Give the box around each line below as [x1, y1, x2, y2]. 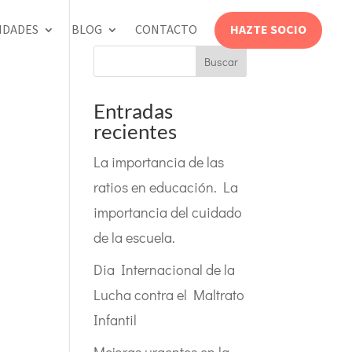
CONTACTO [135, 21, 198, 38]
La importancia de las [93, 152, 225, 171]
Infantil [93, 310, 137, 329]
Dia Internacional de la [93, 260, 236, 279]
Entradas [93, 98, 174, 123]
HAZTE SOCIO [230, 20, 307, 38]
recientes [93, 119, 178, 144]
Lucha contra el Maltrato [93, 285, 245, 304]
